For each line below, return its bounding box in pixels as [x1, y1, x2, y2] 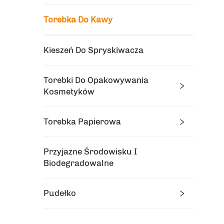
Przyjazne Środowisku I [43, 146, 137, 156]
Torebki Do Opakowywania [43, 75, 148, 85]
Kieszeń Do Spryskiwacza [43, 45, 143, 55]
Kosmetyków [43, 86, 94, 96]
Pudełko [43, 188, 76, 198]
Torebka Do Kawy [43, 14, 112, 24]
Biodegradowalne [43, 158, 113, 168]
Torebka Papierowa [43, 116, 121, 126]
